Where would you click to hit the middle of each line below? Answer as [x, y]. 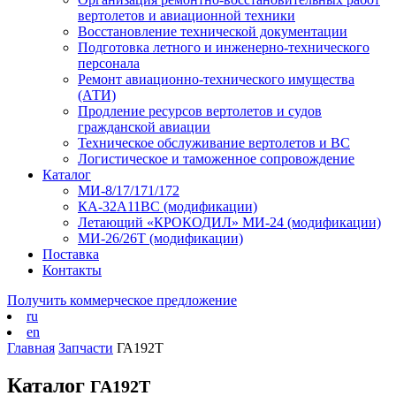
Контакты [72, 270]
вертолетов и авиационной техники [187, 15]
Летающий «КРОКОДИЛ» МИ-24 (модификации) [229, 222]
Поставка [71, 254]
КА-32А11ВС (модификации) [168, 206]
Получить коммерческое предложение [122, 300]
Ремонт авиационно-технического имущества [216, 79]
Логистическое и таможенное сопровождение [216, 159]
